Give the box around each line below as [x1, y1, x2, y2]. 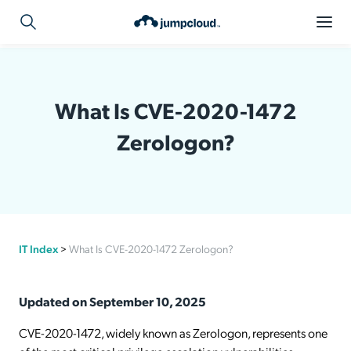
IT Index [19, 241, 58, 255]
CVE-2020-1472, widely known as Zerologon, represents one [19, 324, 327, 341]
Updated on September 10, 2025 [19, 293, 206, 309]
